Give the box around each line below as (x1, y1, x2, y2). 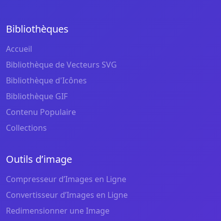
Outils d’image (6, 152, 72, 166)
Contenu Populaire (6, 107, 76, 118)
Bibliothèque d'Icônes (6, 75, 87, 86)
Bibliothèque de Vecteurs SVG (6, 59, 117, 71)
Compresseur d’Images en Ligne (6, 174, 126, 185)
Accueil (6, 43, 32, 55)
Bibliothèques (6, 22, 69, 36)
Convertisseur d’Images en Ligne (6, 189, 128, 201)
